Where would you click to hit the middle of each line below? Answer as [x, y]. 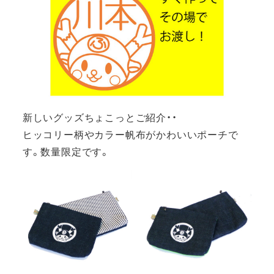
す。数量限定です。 [66, 151]
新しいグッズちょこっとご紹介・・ [100, 117]
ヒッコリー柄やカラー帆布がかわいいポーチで [130, 134]
